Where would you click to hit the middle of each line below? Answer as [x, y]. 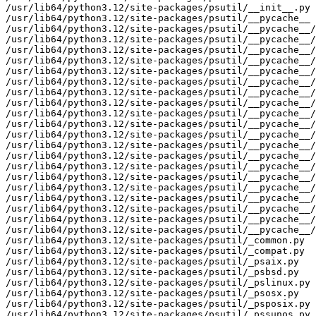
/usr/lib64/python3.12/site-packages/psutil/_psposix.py [158, 303]
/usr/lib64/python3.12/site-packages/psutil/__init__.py [158, 7]
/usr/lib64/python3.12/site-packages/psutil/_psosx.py [152, 293]
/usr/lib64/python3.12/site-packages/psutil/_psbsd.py [152, 272]
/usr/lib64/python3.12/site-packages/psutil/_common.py [155, 240]
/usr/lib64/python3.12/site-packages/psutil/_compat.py [155, 250]
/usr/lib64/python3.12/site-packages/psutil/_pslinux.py [158, 282]
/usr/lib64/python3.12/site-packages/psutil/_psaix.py [152, 261]
